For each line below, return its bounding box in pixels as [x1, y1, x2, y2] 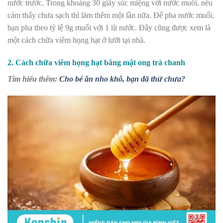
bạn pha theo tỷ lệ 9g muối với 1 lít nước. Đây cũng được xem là [7, 23, 211, 32]
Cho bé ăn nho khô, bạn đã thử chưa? [59, 75, 185, 84]
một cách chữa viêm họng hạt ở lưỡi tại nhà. [7, 35, 145, 44]
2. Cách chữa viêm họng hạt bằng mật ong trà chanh [7, 58, 185, 67]
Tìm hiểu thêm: [7, 75, 59, 84]
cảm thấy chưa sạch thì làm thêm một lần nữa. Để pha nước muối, [7, 10, 214, 19]
